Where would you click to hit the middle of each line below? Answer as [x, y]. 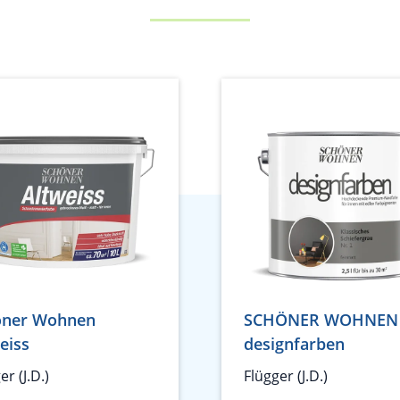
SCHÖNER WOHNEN [321, 320]
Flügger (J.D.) [286, 376]
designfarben [294, 344]
